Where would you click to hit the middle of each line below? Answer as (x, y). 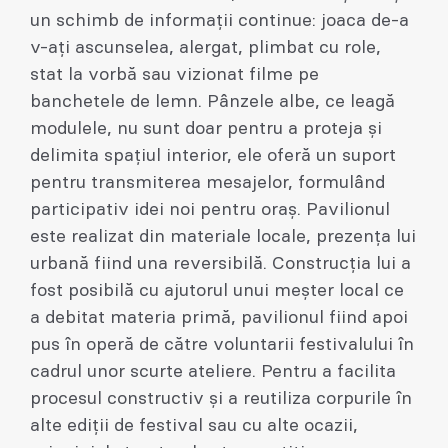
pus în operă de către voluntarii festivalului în (222, 344)
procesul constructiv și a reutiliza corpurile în (221, 398)
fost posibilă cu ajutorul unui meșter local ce (217, 290)
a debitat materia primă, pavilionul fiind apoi (219, 317)
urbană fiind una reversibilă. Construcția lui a (220, 263)
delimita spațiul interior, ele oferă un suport (213, 155)
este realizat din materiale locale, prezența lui (223, 236)
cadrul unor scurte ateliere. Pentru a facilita (213, 371)
